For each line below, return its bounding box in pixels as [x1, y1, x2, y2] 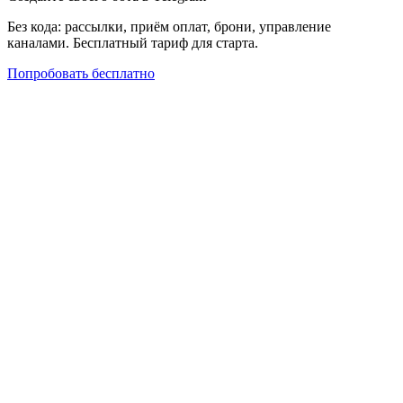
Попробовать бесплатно [7, 66, 155, 82]
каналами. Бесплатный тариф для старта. [7, 35, 258, 51]
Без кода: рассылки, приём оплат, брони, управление [7, 19, 331, 35]
